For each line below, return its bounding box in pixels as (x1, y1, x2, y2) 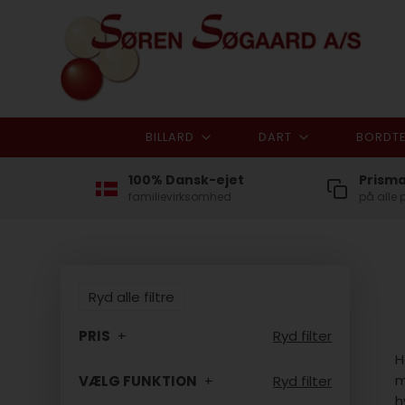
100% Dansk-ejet (128, 171, 245, 189)
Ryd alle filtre (89, 287, 175, 306)
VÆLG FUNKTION (79, 372, 201, 391)
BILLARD (145, 128, 194, 146)
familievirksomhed (128, 189, 232, 204)
